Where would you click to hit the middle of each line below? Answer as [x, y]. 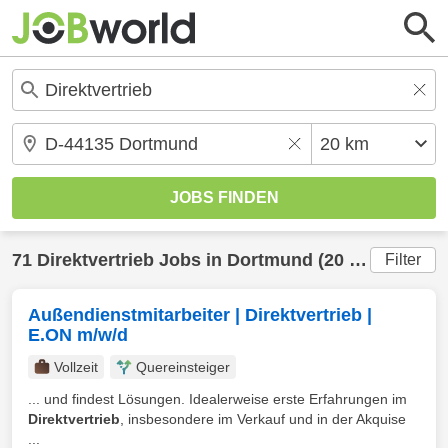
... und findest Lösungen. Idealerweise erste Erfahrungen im [217, 399]
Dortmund [270, 260]
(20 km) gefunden [331, 260]
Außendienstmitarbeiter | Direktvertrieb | [200, 315]
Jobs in [190, 260]
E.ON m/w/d [78, 335]
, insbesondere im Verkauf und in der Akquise [263, 419]
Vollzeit [76, 367]
